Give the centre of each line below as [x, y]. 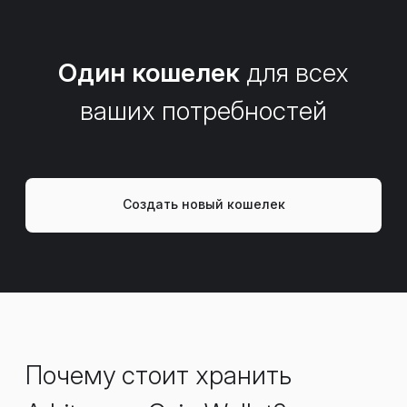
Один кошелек [149, 72]
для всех [294, 72]
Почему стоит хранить [159, 375]
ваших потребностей [203, 110]
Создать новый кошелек [203, 203]
